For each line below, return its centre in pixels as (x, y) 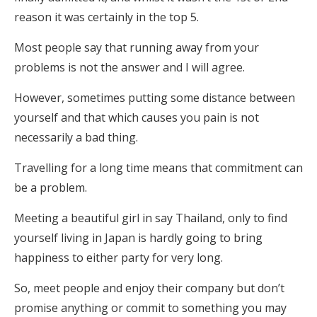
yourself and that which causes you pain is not (137, 117)
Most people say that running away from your (137, 47)
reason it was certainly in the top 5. (106, 17)
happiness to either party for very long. (119, 258)
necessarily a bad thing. (76, 137)
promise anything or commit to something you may (150, 308)
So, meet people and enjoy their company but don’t (149, 288)
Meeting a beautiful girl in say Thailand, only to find (151, 218)
